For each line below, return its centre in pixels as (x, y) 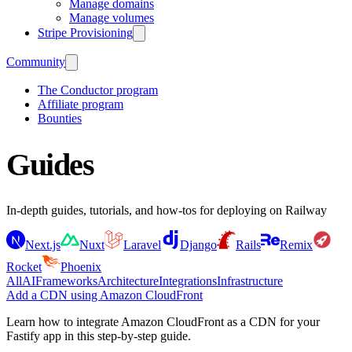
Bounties (60, 118)
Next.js (43, 244)
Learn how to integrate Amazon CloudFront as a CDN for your (163, 321)
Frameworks (66, 280)
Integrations (188, 280)
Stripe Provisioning (85, 33)
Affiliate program (81, 104)
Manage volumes (112, 18)
